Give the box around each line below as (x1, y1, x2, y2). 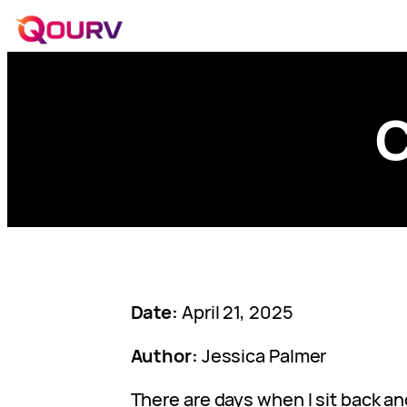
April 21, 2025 (178, 299, 293, 324)
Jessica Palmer (197, 342, 327, 368)
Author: (130, 342, 198, 368)
